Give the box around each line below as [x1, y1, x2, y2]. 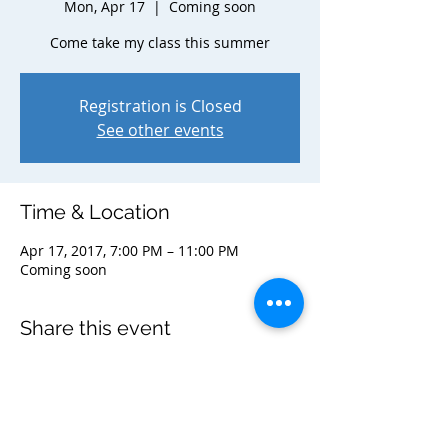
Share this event [20, 316, 171, 340]
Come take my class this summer [50, 33, 270, 52]
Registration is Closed [78, 95, 242, 117]
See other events [96, 119, 224, 141]
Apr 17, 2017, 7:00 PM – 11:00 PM [20, 241, 239, 260]
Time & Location [20, 200, 170, 224]
